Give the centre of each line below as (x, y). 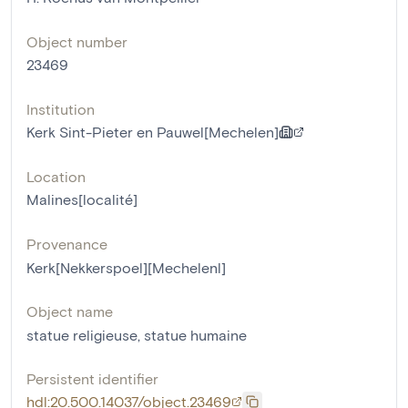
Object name (70, 311)
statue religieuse (82, 334)
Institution (61, 108)
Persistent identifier (92, 378)
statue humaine (195, 334)
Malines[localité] (82, 199)
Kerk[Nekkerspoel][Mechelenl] (126, 267)
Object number (77, 41)
